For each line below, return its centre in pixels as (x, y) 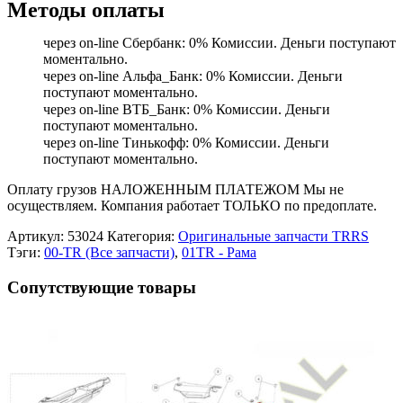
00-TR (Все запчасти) (109, 253)
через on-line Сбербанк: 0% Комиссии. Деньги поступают (219, 43)
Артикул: (37, 237)
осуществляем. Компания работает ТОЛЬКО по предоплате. (192, 206)
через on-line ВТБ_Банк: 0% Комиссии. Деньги (187, 110)
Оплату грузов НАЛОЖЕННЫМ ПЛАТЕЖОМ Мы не (175, 190)
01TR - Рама (219, 253)
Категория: (141, 237)
